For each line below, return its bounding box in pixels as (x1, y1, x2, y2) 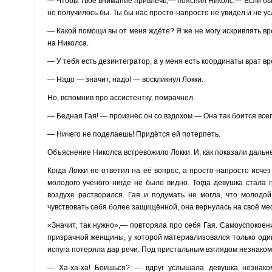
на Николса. (47, 38, 89, 47)
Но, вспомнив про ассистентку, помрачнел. (47, 93, 195, 102)
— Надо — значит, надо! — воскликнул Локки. (47, 75, 203, 84)
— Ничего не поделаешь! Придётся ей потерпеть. (47, 129, 220, 138)
